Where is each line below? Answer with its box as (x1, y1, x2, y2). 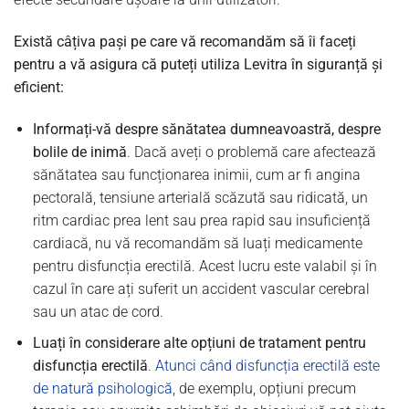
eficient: (14, 78, 64, 96)
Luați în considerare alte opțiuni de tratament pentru (32, 334, 366, 352)
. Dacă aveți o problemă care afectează (126, 142, 376, 161)
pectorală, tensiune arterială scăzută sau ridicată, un (32, 188, 368, 206)
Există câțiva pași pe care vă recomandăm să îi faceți (14, 32, 356, 50)
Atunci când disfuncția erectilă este (154, 357, 380, 375)
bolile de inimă (32, 142, 127, 161)
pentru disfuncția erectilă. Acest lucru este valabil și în (32, 257, 377, 275)
